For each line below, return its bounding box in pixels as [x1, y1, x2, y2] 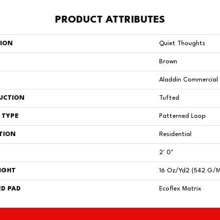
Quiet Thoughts [159, 40, 205, 47]
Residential [159, 131, 192, 137]
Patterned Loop [159, 113, 206, 119]
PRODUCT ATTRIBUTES [55, 15, 165, 25]
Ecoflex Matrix [159, 186, 201, 192]
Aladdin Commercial [159, 77, 218, 83]
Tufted [159, 95, 179, 101]
